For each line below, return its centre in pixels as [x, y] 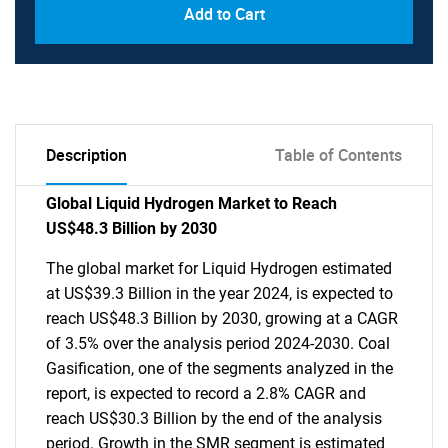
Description [86, 155]
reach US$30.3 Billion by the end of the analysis [214, 418]
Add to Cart [224, 14]
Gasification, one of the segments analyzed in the [219, 368]
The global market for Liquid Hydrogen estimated [219, 268]
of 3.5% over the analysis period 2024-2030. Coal [218, 343]
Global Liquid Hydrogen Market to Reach [191, 203]
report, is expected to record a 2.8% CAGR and [206, 393]
